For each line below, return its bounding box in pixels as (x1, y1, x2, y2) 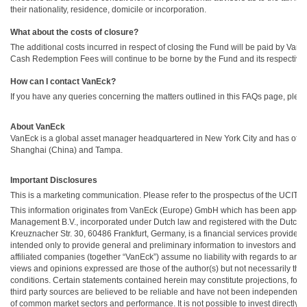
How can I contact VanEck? (10, 77, 116, 86)
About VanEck (10, 122, 65, 132)
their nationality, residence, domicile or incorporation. (10, 5, 206, 14)
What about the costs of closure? (10, 27, 138, 37)
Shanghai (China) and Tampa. (10, 145, 123, 155)
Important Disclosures (10, 175, 97, 185)
